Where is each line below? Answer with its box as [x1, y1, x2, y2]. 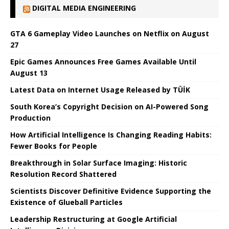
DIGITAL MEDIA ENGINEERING [32, 3, 136, 13]
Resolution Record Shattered [10, 169, 117, 179]
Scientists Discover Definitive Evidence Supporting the [10, 186, 211, 196]
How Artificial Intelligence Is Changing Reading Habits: [10, 130, 212, 140]
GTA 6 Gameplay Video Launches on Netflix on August [10, 29, 209, 39]
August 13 [10, 68, 48, 78]
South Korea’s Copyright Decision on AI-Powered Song [10, 102, 209, 112]
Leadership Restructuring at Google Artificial [10, 214, 177, 224]
